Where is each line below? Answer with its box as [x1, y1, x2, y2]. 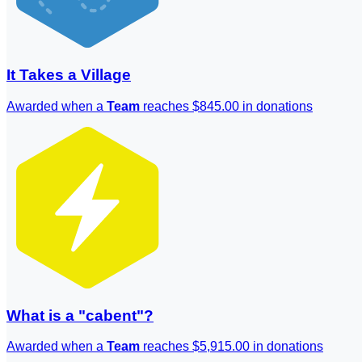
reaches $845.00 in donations [140, 99, 313, 113]
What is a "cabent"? [6, 306, 154, 324]
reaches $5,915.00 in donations [140, 339, 323, 354]
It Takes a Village [6, 66, 131, 84]
